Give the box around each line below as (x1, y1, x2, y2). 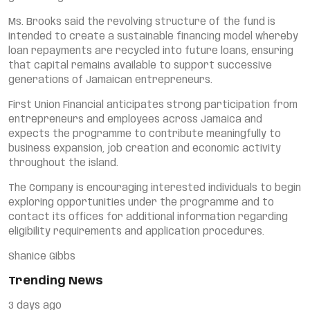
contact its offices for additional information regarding (8, 212, 288, 222)
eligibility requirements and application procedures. (8, 227, 264, 237)
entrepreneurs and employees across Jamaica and (8, 115, 262, 125)
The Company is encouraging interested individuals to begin (8, 183, 301, 193)
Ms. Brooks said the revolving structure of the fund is (8, 17, 275, 27)
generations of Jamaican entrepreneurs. (8, 75, 212, 85)
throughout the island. (8, 158, 118, 168)
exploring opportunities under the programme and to (8, 198, 274, 208)
